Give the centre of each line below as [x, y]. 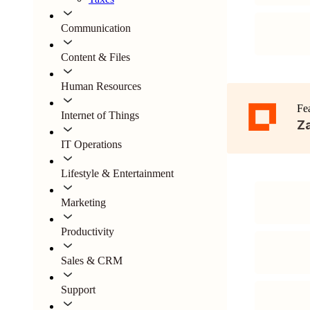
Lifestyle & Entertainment [117, 173]
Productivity [88, 231]
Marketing [83, 202]
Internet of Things [100, 115]
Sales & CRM [92, 261]
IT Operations [91, 144]
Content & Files [95, 57]
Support [78, 290]
